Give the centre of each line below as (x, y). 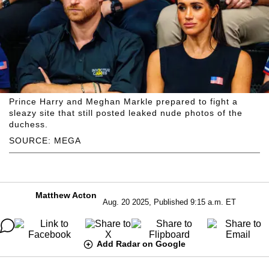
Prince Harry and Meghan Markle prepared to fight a (123, 101)
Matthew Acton (66, 195)
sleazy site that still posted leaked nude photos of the (126, 113)
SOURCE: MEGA (45, 140)
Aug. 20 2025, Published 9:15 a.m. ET (169, 202)
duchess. (29, 124)
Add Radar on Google (141, 243)
